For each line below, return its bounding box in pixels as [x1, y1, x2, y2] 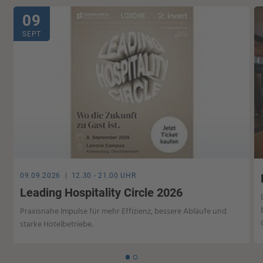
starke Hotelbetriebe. [20, 217, 93, 231]
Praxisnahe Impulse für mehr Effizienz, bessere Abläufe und [20, 204, 227, 218]
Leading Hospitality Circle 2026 [20, 186, 183, 200]
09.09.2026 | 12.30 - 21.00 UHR [20, 171, 136, 180]
